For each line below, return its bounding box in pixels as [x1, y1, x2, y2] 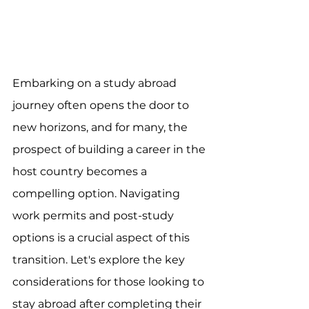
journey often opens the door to [12, 98, 192, 112]
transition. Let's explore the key [12, 252, 188, 266]
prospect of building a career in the [12, 142, 208, 156]
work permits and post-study [12, 208, 177, 222]
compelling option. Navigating [12, 186, 183, 200]
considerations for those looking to [12, 275, 207, 288]
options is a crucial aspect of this [12, 230, 192, 244]
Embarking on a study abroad [12, 76, 179, 90]
